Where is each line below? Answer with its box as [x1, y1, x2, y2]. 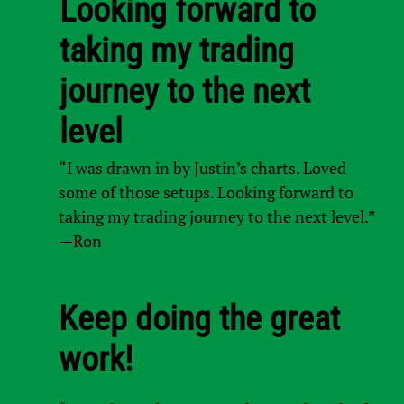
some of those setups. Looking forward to [58, 180, 353, 203]
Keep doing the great [58, 298, 340, 338]
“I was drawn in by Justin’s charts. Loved [58, 156, 346, 179]
